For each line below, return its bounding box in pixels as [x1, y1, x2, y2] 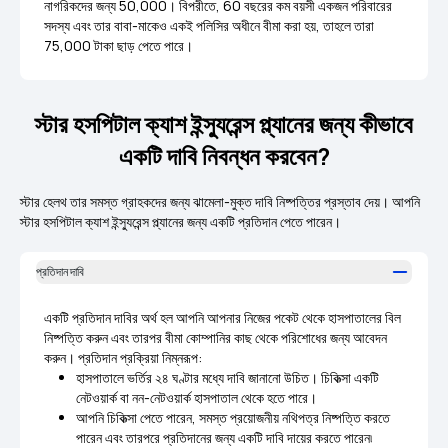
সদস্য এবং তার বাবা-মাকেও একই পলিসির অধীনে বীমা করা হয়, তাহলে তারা [44, 16, 374, 35]
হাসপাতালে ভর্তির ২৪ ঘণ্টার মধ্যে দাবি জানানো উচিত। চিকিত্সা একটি [76, 368, 379, 387]
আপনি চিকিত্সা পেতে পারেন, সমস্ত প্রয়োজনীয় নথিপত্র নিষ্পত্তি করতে [76, 408, 390, 427]
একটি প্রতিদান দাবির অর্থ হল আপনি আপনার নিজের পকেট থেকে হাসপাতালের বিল [44, 308, 401, 327]
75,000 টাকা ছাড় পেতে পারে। [44, 36, 193, 55]
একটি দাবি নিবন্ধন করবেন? [118, 139, 330, 172]
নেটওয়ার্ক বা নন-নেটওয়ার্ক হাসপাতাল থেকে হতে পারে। [76, 388, 323, 407]
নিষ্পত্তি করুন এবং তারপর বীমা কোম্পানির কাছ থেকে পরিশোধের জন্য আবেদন [44, 328, 387, 347]
